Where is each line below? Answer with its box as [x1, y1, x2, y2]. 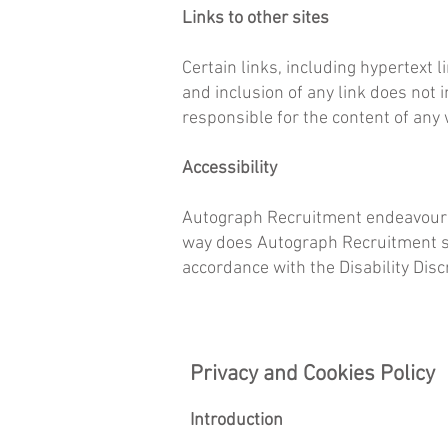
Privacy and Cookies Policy [190, 361, 435, 388]
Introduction [190, 410, 283, 431]
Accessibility [182, 158, 277, 179]
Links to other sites [182, 8, 329, 29]
